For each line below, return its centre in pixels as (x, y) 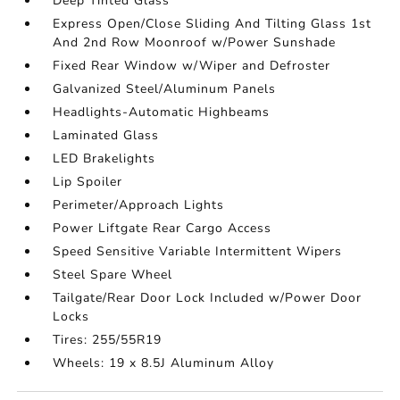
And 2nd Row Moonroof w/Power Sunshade (195, 42)
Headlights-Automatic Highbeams (162, 112)
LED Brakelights (104, 158)
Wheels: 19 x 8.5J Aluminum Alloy (164, 363)
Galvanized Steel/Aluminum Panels (165, 89)
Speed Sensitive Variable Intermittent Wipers (198, 251)
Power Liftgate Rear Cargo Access (162, 228)
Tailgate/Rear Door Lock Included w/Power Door (208, 298)
